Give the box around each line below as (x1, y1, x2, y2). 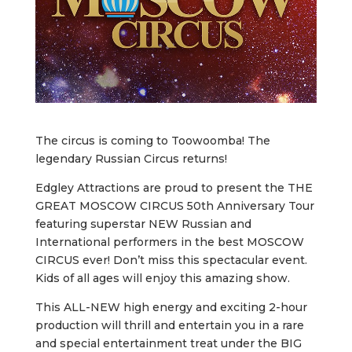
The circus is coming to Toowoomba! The (35, 133, 270, 148)
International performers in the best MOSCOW (35, 234, 304, 249)
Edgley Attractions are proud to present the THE (35, 180, 313, 195)
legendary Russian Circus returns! (35, 151, 227, 166)
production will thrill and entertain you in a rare (35, 317, 304, 332)
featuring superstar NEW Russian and (35, 216, 251, 231)
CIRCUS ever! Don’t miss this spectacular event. (35, 252, 307, 267)
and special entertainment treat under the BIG (35, 335, 302, 350)
